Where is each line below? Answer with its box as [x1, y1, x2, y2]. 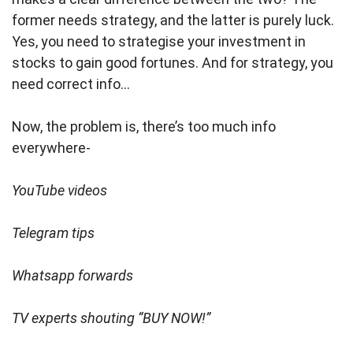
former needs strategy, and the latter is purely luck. [12, 12, 334, 28]
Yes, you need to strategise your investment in [12, 33, 306, 50]
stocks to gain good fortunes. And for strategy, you [12, 54, 333, 71]
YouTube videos [12, 182, 107, 199]
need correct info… [12, 76, 130, 92]
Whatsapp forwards [12, 267, 133, 284]
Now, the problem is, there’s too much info [12, 118, 276, 135]
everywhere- [12, 139, 91, 156]
